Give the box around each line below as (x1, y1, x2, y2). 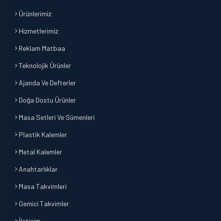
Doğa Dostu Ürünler (17, 96, 76, 104)
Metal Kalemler (17, 147, 62, 156)
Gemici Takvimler (17, 199, 69, 208)
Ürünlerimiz (17, 9, 51, 18)
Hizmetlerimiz (17, 27, 58, 35)
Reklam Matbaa (17, 44, 65, 52)
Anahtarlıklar (17, 165, 58, 173)
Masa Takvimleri (17, 182, 67, 190)
